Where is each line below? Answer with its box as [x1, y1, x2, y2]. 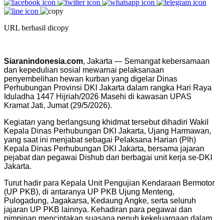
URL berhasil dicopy [4, 23, 69, 32]
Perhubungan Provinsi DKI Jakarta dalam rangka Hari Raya [4, 83, 212, 92]
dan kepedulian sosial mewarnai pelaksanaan [4, 65, 164, 74]
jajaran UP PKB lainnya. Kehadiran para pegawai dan [4, 205, 192, 214]
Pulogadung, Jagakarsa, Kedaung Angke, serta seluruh [4, 196, 196, 205]
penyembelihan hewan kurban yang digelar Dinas [4, 74, 177, 83]
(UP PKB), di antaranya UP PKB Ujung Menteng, [4, 187, 174, 196]
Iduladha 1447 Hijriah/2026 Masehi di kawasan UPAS [4, 92, 192, 101]
